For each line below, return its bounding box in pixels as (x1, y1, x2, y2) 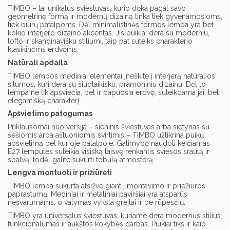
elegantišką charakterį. (8, 96, 81, 105)
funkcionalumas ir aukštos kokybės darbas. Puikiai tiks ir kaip (8, 219, 206, 228)
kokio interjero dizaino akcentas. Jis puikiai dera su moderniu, (8, 29, 209, 37)
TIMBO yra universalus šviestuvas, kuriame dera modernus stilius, (8, 211, 222, 220)
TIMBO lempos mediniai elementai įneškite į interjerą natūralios (8, 71, 215, 80)
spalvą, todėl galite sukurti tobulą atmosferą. (8, 155, 155, 164)
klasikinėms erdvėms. (8, 45, 79, 54)
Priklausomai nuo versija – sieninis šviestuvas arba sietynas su (8, 122, 209, 131)
